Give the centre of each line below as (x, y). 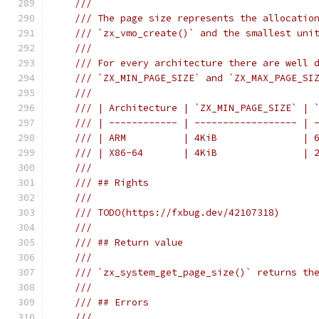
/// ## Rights (112, 183)
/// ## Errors (112, 302)
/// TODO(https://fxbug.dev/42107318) (177, 213)
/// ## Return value (129, 242)
